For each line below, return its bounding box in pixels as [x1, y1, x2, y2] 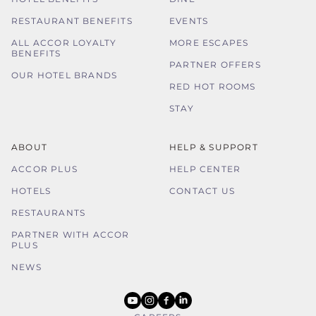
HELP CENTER [169, 164, 241, 174]
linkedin [175, 285, 221, 298]
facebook [158, 285, 210, 298]
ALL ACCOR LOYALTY [11, 37, 117, 48]
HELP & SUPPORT [169, 142, 258, 152]
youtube [124, 285, 173, 298]
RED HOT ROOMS [169, 81, 256, 92]
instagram [141, 285, 198, 298]
